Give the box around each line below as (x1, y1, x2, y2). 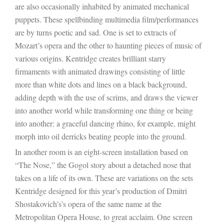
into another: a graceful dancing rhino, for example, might (15, 117, 195, 128)
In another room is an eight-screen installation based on (15, 146, 188, 157)
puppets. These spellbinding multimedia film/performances (15, 13, 198, 24)
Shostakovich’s (15, 198, 61, 209)
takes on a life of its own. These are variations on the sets (15, 172, 193, 183)
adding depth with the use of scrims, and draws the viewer (15, 91, 198, 102)
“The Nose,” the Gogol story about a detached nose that (15, 159, 191, 170)
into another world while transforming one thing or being (15, 104, 193, 115)
